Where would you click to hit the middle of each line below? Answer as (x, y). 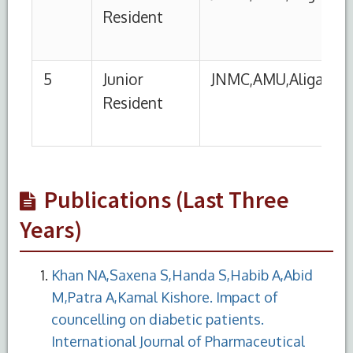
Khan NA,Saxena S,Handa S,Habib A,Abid (182, 275)
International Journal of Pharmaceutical (178, 341)
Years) (51, 229)
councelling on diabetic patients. (158, 319)
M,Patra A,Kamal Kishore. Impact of (165, 297)
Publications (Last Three (167, 199)
